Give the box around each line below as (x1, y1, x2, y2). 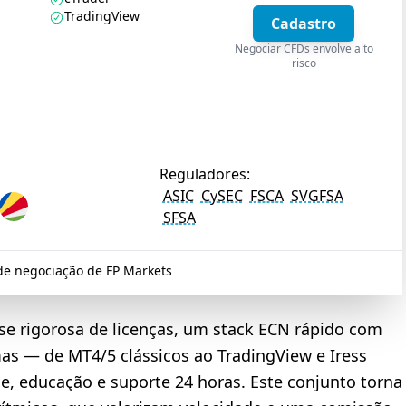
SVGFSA (290, 186, 343, 206)
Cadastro (271, 14, 337, 34)
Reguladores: (159, 164, 250, 184)
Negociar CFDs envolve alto (234, 41, 373, 56)
